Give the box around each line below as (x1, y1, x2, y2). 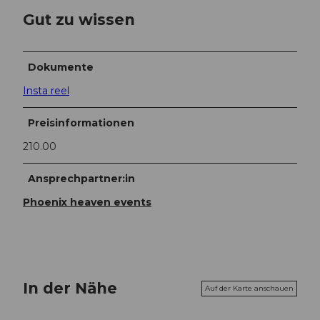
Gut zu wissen (23, 9, 135, 29)
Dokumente (28, 61, 94, 74)
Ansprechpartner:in (28, 172, 136, 186)
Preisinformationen (28, 116, 135, 130)
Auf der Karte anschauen (205, 283, 294, 293)
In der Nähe (23, 279, 117, 298)
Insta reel (23, 84, 69, 98)
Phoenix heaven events (23, 196, 151, 209)
